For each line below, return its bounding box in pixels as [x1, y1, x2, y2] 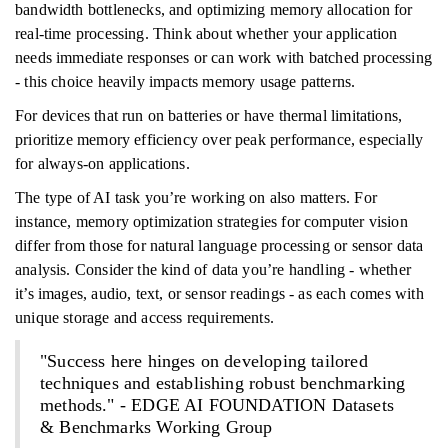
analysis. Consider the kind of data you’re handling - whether [15, 261, 411, 278]
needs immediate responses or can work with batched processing [15, 49, 432, 66]
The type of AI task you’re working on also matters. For [15, 189, 377, 206]
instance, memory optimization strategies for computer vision [15, 213, 408, 230]
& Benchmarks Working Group [40, 417, 273, 437]
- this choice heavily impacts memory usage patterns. [15, 73, 356, 90]
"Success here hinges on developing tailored [40, 351, 368, 371]
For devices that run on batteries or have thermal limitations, [15, 107, 403, 124]
